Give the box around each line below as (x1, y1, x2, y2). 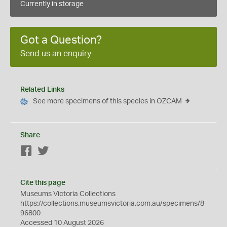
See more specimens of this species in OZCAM (33, 98, 182, 105)
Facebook (32, 148, 64, 155)
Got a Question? (20, 34, 102, 46)
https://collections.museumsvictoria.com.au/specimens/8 (20, 200, 204, 207)
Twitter (49, 148, 71, 155)
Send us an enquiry (20, 50, 91, 58)
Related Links (20, 86, 64, 93)
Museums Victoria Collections (20, 191, 116, 198)
